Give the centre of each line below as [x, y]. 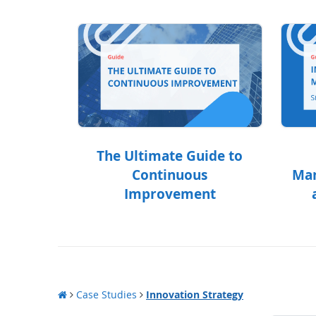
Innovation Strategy [195, 294]
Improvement [170, 194]
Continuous [170, 175]
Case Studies [107, 294]
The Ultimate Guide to [170, 156]
